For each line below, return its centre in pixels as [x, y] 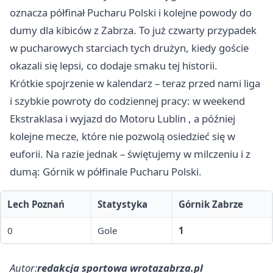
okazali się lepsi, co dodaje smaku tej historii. [114, 66]
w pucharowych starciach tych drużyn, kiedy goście [129, 48]
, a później [211, 119]
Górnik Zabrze [211, 204]
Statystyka [122, 204]
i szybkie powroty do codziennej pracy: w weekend [127, 101]
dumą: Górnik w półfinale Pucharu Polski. [106, 172]
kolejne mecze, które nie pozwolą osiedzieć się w [122, 136]
